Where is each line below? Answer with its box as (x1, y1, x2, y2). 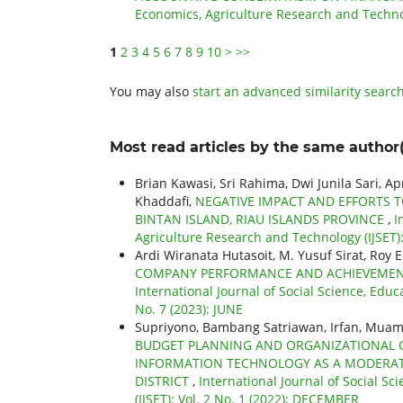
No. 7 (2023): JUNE (135, 300, 243, 318)
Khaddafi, (135, 192, 195, 210)
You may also (110, 82, 193, 100)
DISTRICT (135, 372, 193, 390)
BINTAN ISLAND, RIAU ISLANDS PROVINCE (135, 210, 388, 228)
